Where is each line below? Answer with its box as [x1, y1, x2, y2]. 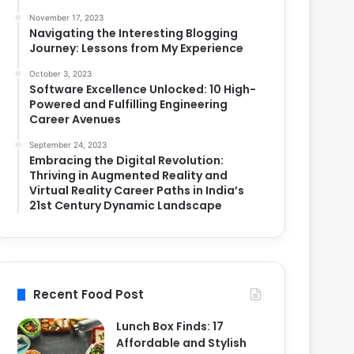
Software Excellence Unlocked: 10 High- [29, 81, 257, 98]
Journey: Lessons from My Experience [29, 40, 244, 57]
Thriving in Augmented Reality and [29, 168, 228, 184]
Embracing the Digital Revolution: [29, 153, 224, 169]
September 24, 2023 [29, 140, 107, 150]
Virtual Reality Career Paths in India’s [29, 183, 245, 199]
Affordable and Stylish [116, 335, 247, 352]
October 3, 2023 [29, 69, 92, 79]
